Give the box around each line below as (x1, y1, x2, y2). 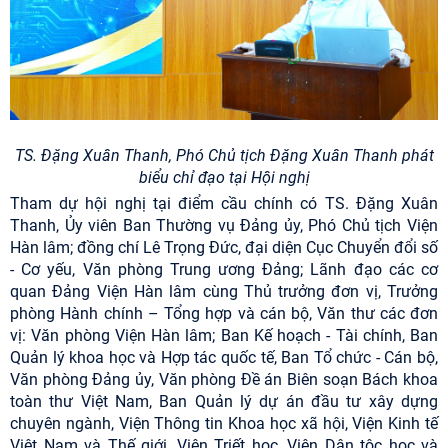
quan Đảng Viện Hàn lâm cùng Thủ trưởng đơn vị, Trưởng (10, 282, 438, 302)
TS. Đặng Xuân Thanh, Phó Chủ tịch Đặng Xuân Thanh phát (14, 146, 434, 166)
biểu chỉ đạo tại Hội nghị (138, 168, 310, 188)
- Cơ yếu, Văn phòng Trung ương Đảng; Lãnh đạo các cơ (10, 260, 438, 280)
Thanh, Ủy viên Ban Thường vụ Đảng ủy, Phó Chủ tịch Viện (10, 216, 438, 236)
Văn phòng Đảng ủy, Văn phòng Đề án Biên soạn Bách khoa (10, 370, 438, 390)
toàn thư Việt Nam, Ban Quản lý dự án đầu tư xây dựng (10, 392, 438, 412)
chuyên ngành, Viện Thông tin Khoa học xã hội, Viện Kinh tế (10, 414, 438, 434)
